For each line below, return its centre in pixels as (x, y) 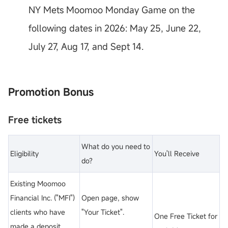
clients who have (38, 212)
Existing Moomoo (38, 184)
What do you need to (116, 147)
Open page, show (110, 198)
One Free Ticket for (186, 216)
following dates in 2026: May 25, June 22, (115, 28)
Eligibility (24, 154)
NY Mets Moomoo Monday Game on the (112, 10)
